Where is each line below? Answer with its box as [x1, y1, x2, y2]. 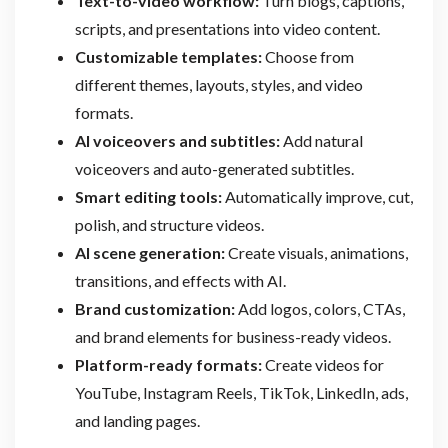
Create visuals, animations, [224, 243, 408, 263]
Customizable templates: [74, 47, 262, 67]
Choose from [261, 47, 354, 67]
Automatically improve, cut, [221, 187, 413, 207]
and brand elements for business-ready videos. [74, 327, 391, 347]
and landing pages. [74, 411, 200, 431]
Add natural [279, 131, 363, 151]
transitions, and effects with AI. [74, 271, 286, 291]
